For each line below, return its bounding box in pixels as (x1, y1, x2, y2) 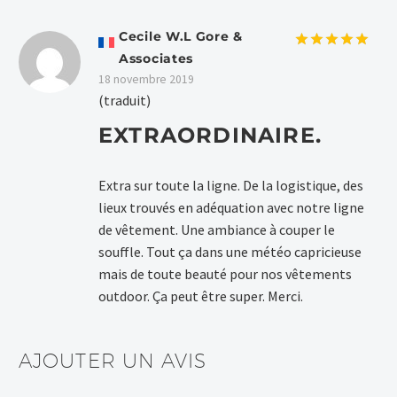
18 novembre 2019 (98, 72, 194, 88)
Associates (119, 51, 193, 67)
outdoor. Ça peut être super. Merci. (98, 287, 303, 306)
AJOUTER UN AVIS (19, 349, 207, 373)
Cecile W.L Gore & (119, 28, 243, 45)
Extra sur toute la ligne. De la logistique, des (98, 176, 363, 195)
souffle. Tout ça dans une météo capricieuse (98, 243, 362, 261)
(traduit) (98, 91, 151, 110)
